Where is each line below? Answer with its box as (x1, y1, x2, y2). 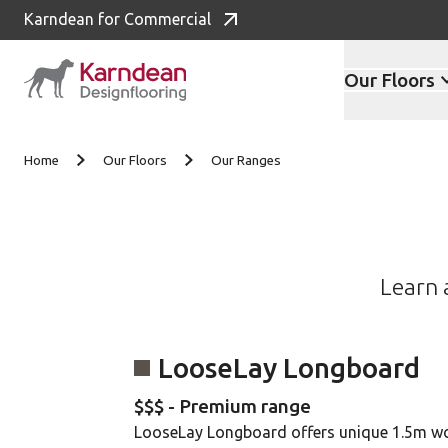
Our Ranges (211, 153, 281, 168)
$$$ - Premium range (134, 395, 311, 417)
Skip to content (32, 108, 166, 131)
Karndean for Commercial (24, 10, 211, 28)
